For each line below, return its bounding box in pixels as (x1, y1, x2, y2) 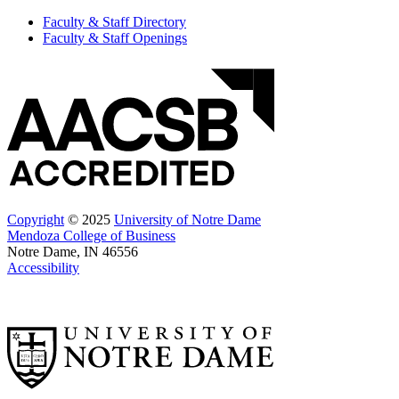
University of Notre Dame (114, 212, 261, 228)
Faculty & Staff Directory (43, 14, 186, 30)
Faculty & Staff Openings (43, 30, 187, 46)
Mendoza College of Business (7, 228, 175, 244)
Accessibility (7, 260, 79, 276)
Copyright (7, 212, 64, 228)
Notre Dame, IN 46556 (7, 244, 138, 260)
